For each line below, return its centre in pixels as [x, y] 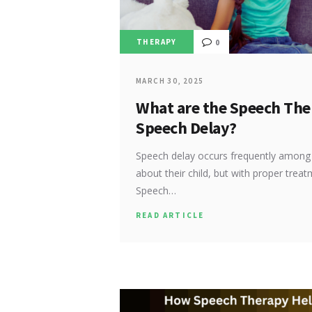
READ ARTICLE [170, 215]
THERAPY [156, 41]
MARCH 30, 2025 [170, 80]
